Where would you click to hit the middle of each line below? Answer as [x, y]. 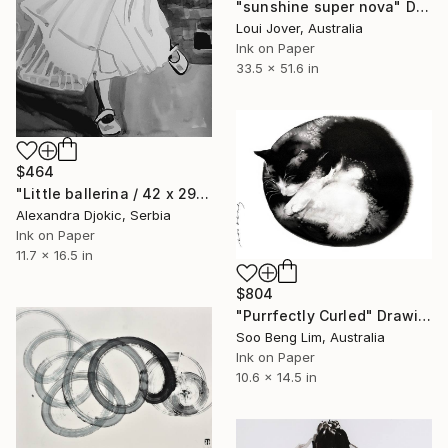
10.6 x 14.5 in [276, 377]
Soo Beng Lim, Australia [310, 337]
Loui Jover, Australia [299, 28]
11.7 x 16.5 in [54, 255]
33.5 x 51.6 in [277, 68]
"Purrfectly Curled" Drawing [425, 316]
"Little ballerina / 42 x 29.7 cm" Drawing [203, 194]
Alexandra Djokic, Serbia [93, 215]
